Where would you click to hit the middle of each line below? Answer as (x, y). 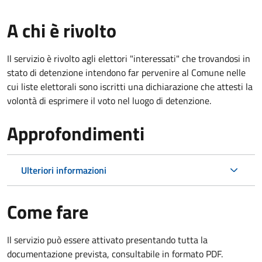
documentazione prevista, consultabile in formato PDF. (115, 254)
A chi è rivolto (62, 30)
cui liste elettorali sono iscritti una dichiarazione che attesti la (130, 86)
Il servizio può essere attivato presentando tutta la (107, 239)
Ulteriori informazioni (64, 170)
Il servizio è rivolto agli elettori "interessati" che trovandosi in (129, 58)
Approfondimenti (76, 133)
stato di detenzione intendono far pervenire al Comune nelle (126, 72)
